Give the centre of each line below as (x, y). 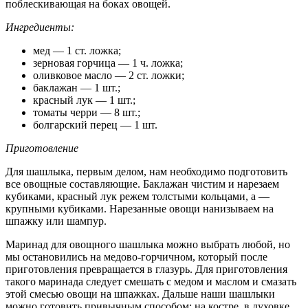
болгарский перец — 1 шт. (95, 124)
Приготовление (42, 148)
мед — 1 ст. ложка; (77, 50)
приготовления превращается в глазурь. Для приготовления (146, 269)
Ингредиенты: (40, 27)
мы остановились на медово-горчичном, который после (136, 256)
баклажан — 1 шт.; (77, 87)
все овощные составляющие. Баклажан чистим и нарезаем (142, 184)
